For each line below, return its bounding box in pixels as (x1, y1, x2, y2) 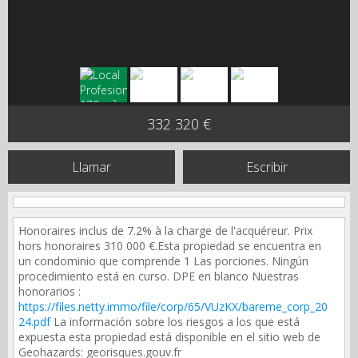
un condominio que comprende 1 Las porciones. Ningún (18, 253, 308, 268)
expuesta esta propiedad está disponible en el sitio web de (18, 329, 320, 344)
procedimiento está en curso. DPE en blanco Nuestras (18, 268, 299, 284)
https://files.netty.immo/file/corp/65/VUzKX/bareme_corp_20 (18, 299, 328, 314)
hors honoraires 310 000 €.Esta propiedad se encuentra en (18, 238, 321, 253)
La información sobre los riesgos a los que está (50, 314, 300, 329)
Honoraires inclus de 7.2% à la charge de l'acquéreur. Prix (18, 223, 312, 238)
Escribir (245, 158, 288, 176)
